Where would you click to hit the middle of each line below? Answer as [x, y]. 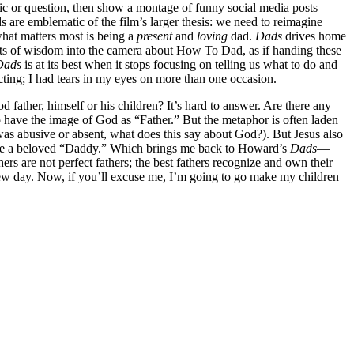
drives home [314, 36]
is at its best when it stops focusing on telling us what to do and [179, 64]
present [154, 36]
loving [212, 36]
